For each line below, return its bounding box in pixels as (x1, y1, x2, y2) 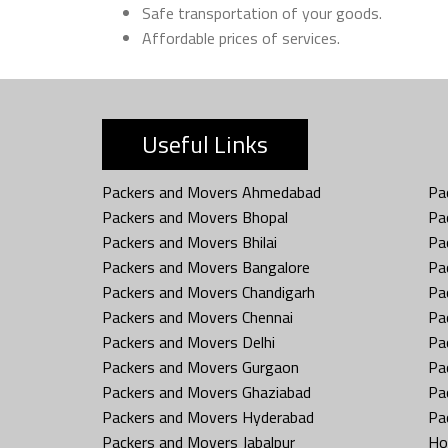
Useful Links (142, 125, 268, 162)
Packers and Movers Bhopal (102, 204, 288, 229)
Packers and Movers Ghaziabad (102, 379, 311, 404)
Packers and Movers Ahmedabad (102, 179, 321, 204)
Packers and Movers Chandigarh (102, 279, 315, 304)
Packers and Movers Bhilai (102, 229, 277, 254)
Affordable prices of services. (142, 25, 340, 50)
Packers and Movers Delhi (102, 329, 275, 354)
